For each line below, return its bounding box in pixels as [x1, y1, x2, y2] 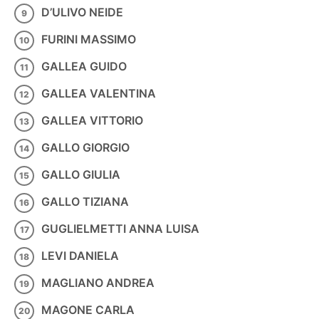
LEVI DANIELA [41, 248, 119, 263]
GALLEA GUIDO [41, 58, 127, 73]
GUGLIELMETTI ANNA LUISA [41, 221, 202, 236]
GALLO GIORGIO [41, 140, 130, 155]
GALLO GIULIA [41, 167, 120, 182]
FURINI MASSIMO [41, 31, 136, 46]
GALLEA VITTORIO [41, 113, 143, 127]
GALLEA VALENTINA [41, 85, 156, 100]
